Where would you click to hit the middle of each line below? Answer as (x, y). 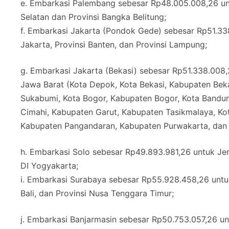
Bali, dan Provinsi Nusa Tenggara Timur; (97, 193)
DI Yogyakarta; (49, 166)
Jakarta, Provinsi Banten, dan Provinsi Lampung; (114, 45)
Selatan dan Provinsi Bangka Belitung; (93, 17)
